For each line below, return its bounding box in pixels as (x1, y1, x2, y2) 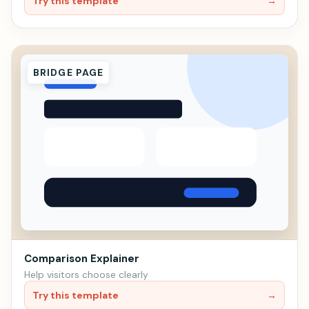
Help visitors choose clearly (24, 268, 148, 281)
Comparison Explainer (24, 251, 139, 266)
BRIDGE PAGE (33, 66, 104, 79)
